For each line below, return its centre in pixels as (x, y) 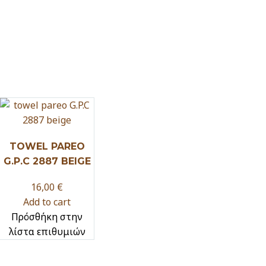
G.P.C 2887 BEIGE (47, 161)
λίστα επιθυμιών (47, 231)
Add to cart (47, 202)
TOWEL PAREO (47, 146)
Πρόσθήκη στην (47, 216)
